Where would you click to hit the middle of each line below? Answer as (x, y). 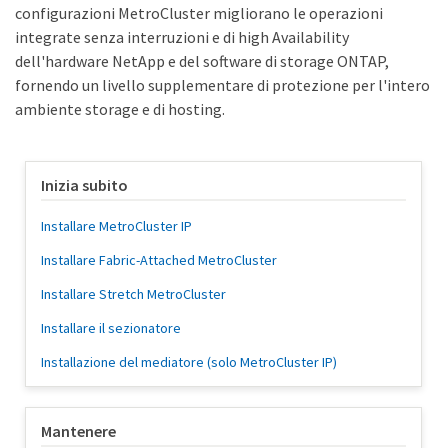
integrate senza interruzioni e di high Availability (182, 37)
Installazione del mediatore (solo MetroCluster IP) (189, 362)
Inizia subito (84, 185)
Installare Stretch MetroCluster (133, 294)
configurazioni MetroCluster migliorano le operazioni (199, 13)
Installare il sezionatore (111, 328)
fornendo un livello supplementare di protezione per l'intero (222, 85)
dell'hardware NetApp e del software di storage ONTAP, (202, 61)
